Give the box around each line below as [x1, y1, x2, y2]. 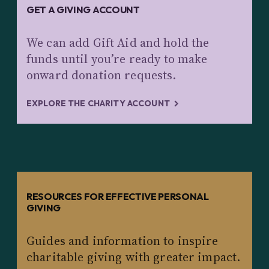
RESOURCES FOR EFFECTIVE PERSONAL [26, 190, 209, 203]
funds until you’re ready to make [26, 50, 208, 68]
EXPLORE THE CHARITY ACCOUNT [26, 98, 170, 109]
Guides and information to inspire [26, 232, 219, 250]
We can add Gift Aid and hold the [26, 34, 210, 52]
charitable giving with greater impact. [26, 249, 241, 266]
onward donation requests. [26, 67, 177, 84]
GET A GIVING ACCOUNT [26, 4, 140, 16]
